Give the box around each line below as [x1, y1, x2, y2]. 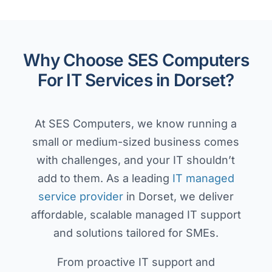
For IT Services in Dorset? [38, 70, 234, 91]
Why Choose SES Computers [23, 50, 249, 71]
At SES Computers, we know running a [35, 117, 237, 131]
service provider [38, 190, 123, 203]
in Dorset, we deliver [123, 190, 234, 203]
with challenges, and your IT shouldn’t [36, 154, 236, 167]
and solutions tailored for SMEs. [53, 226, 219, 240]
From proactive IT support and [56, 256, 215, 269]
